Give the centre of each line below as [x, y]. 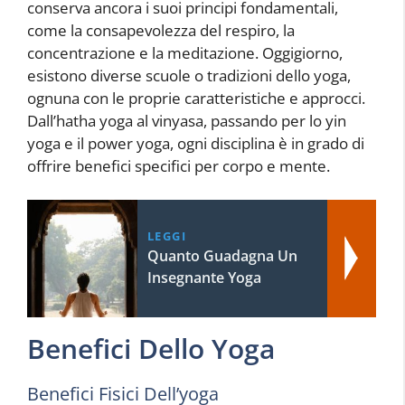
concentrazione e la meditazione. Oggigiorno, [185, 52]
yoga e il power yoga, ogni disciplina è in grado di [196, 143]
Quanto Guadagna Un [222, 256]
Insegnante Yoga [204, 278]
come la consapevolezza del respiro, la [161, 30]
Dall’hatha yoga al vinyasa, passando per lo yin [187, 120]
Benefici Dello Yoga [151, 349]
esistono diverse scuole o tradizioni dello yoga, [189, 75]
